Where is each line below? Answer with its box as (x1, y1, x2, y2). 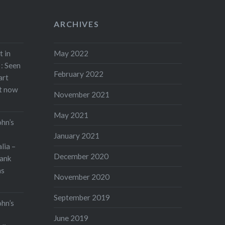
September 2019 (54, 192, 110, 202)
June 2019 (54, 213, 89, 222)
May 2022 (54, 48, 89, 58)
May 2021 (54, 110, 89, 120)
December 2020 (54, 151, 109, 161)
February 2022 (54, 69, 104, 78)
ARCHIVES (54, 19, 99, 29)
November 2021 (54, 89, 110, 99)
